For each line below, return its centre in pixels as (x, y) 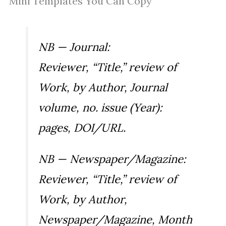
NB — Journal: (74, 47)
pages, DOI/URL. (82, 128)
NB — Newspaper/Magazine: (112, 159)
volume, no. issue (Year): (100, 108)
